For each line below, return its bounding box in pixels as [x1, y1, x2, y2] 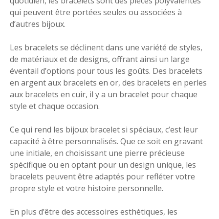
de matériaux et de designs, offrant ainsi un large [10, 53, 190, 65]
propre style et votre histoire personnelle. [10, 182, 163, 194]
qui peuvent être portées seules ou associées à [10, 6, 182, 18]
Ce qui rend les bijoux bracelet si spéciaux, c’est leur [10, 124, 198, 135]
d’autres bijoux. [10, 18, 66, 29]
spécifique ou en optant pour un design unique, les [10, 159, 196, 170]
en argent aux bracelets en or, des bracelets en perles [10, 77, 207, 88]
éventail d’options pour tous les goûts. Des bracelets [10, 65, 202, 76]
